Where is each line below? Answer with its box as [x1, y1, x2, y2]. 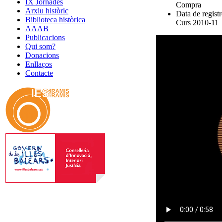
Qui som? [25, 42, 55, 51]
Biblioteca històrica [25, 15, 85, 24]
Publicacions [25, 33, 65, 42]
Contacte [25, 69, 53, 77]
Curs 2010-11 [176, 18, 219, 27]
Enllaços [25, 60, 52, 68]
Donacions [25, 51, 59, 59]
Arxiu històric [25, 6, 68, 15]
